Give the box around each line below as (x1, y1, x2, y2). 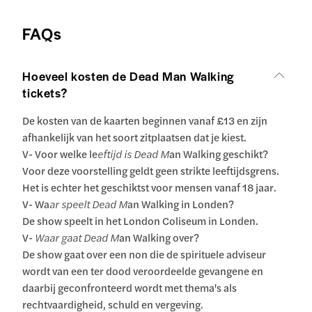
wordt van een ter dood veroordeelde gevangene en (22, 263, 264, 279)
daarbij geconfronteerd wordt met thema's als (22, 280, 237, 295)
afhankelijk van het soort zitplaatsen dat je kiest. (22, 130, 247, 145)
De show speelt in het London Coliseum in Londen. (22, 213, 259, 228)
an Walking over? (119, 230, 200, 245)
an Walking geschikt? (169, 146, 269, 162)
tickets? (22, 84, 68, 102)
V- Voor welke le (22, 146, 98, 162)
